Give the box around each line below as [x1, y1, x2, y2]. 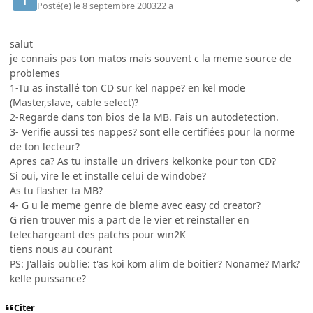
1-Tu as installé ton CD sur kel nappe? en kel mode [10, 80, 245, 94]
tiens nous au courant [10, 242, 112, 256]
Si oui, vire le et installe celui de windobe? [10, 168, 206, 182]
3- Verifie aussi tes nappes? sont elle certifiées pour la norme [10, 124, 295, 138]
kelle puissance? [10, 271, 86, 285]
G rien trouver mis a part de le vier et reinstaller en [10, 212, 249, 226]
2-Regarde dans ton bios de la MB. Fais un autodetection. [10, 110, 279, 124]
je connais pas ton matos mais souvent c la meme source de [10, 51, 291, 65]
